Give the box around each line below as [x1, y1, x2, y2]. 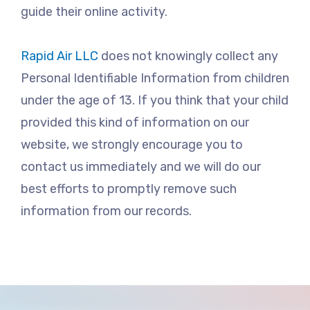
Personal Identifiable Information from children [21, 70, 289, 86]
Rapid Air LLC [21, 48, 98, 64]
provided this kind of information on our [21, 114, 249, 130]
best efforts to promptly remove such [21, 181, 237, 197]
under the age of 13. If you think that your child [21, 92, 289, 108]
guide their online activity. [21, 4, 167, 20]
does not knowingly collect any [98, 48, 278, 64]
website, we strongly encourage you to [21, 136, 243, 152]
